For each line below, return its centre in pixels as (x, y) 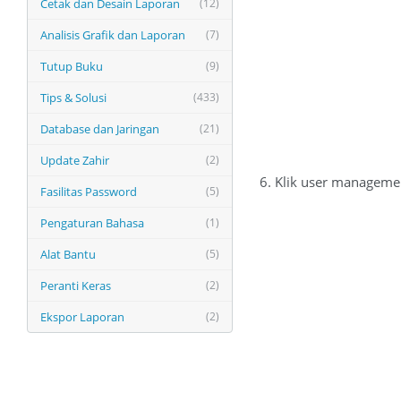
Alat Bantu (68, 254)
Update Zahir (75, 160)
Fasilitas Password (89, 192)
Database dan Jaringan (100, 129)
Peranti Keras (76, 286)
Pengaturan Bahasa (92, 223)
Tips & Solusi (73, 98)
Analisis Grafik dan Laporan (113, 35)
